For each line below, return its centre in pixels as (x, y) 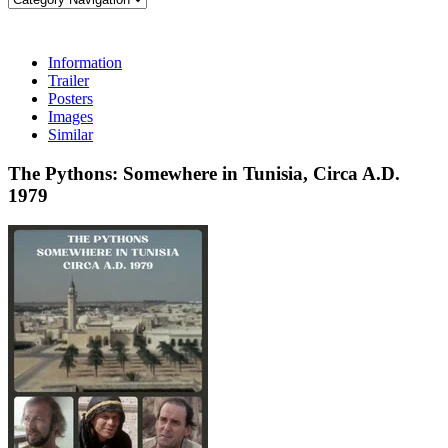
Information (85, 62)
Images (70, 116)
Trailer (68, 80)
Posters (70, 98)
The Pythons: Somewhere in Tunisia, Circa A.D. (204, 173)
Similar (70, 134)
